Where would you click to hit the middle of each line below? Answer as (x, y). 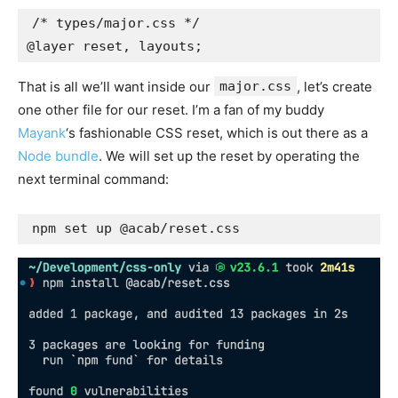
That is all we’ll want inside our (116, 86)
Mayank (42, 132)
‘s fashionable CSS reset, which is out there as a (217, 132)
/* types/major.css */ (116, 23)
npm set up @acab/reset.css (136, 228)
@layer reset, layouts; (115, 46)
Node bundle (58, 155)
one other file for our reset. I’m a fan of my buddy (171, 109)
